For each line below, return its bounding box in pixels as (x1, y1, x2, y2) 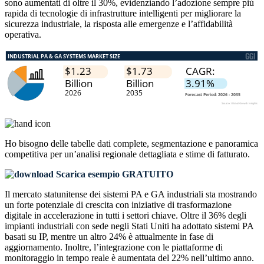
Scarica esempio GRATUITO (54, 169, 173, 180)
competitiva (5, 149, 48, 160)
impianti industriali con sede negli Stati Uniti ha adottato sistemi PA (5, 221, 253, 232)
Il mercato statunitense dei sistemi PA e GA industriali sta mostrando (5, 189, 257, 200)
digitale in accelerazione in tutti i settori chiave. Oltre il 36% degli (5, 210, 246, 221)
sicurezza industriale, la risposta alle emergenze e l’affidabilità (5, 19, 233, 29)
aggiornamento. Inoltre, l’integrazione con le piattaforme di (5, 242, 223, 253)
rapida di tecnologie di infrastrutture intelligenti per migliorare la (5, 8, 241, 19)
